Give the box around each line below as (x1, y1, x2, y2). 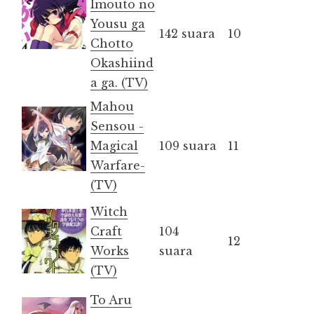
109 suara (159, 138, 217, 153)
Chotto (90, 36, 133, 50)
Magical (90, 138, 138, 153)
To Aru (90, 292, 132, 307)
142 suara (159, 26, 215, 41)
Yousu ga (90, 16, 145, 31)
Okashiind (90, 55, 153, 70)
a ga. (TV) (90, 75, 148, 90)
